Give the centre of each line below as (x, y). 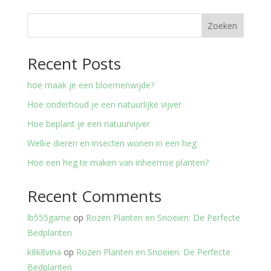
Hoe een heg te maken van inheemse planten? (118, 163)
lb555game (49, 218)
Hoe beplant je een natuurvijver (88, 124)
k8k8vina (44, 252)
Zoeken (223, 25)
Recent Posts (74, 64)
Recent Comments (94, 196)
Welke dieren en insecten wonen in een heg (112, 143)
